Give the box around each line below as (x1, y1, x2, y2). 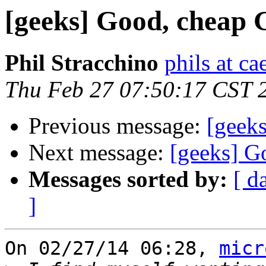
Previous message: (28, 113, 207, 139)
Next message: (28, 140, 170, 166)
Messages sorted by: (28, 166, 227, 192)
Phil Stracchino (5, 50, 159, 76)
